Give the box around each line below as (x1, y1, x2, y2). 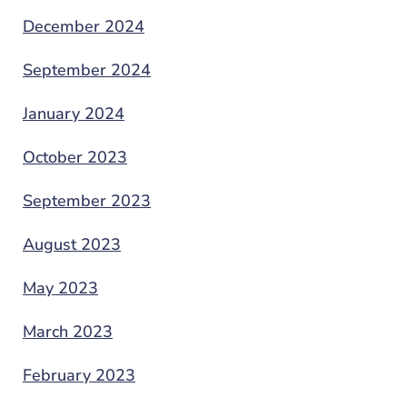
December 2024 (23, 15, 144, 37)
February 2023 (23, 363, 135, 386)
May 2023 (23, 276, 98, 299)
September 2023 (23, 189, 151, 212)
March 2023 (23, 320, 113, 342)
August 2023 (23, 233, 121, 255)
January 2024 (23, 102, 124, 124)
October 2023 (23, 145, 127, 168)
